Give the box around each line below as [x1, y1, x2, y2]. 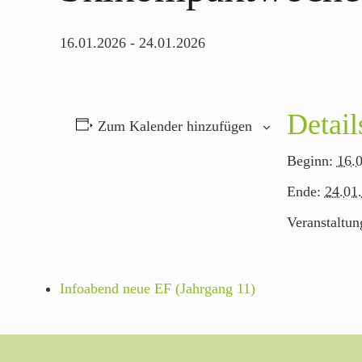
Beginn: [286, 153, 333, 169]
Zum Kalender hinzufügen [97, 118, 252, 134]
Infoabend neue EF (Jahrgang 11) [60, 280, 256, 297]
